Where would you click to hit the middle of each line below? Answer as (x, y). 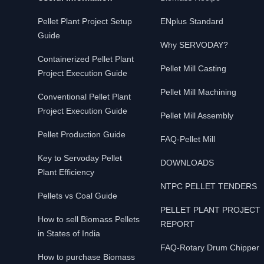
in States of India (69, 233)
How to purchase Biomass (86, 257)
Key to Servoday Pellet (80, 158)
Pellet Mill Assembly (197, 115)
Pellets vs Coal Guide (77, 196)
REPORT (177, 224)
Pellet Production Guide (82, 134)
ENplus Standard (192, 21)
